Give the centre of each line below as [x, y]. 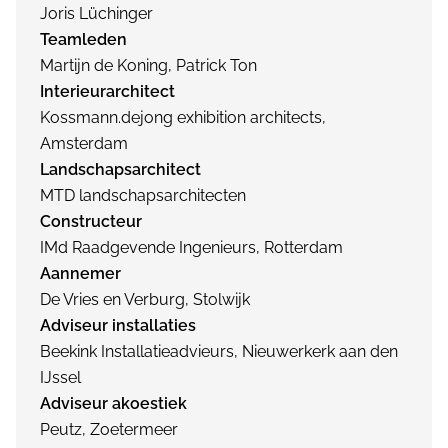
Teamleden [83, 39]
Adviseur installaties [118, 325]
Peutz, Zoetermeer [109, 429]
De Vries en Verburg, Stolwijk [145, 299]
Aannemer [80, 273]
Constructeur [91, 221]
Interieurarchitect [107, 91]
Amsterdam [84, 143]
